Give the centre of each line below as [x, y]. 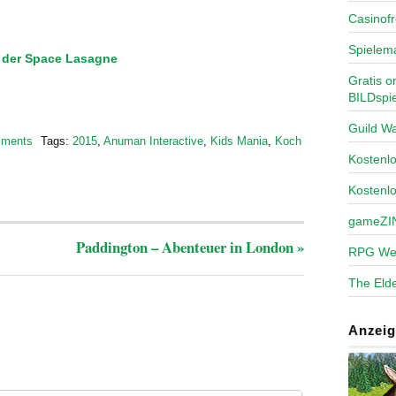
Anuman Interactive [153, 141]
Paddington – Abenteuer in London [187, 247]
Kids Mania [239, 141]
